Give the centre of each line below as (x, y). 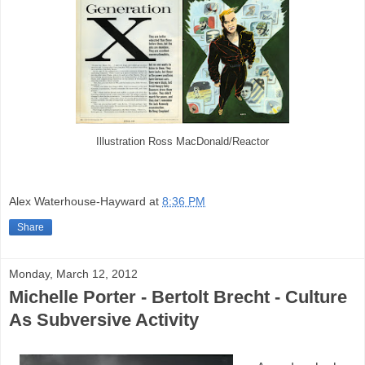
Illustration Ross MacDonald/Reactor (182, 142)
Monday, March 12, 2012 (73, 273)
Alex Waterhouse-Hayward (77, 201)
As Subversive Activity (104, 319)
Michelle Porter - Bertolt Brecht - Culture (178, 297)
